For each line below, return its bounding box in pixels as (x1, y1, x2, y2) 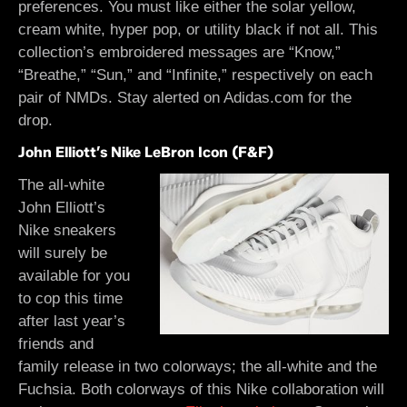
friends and (18, 335, 94, 352)
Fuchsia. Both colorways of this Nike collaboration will (18, 381, 384, 398)
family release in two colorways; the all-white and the (18, 358, 377, 375)
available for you (18, 267, 130, 284)
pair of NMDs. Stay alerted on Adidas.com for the (18, 89, 352, 106)
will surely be (18, 244, 107, 262)
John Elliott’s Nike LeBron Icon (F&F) (18, 144, 273, 161)
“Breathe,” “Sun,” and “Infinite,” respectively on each (18, 66, 372, 84)
